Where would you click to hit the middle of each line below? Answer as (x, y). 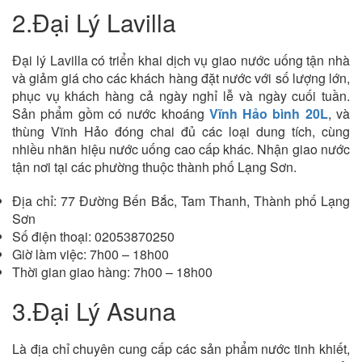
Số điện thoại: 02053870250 (93, 237)
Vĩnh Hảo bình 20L (268, 114)
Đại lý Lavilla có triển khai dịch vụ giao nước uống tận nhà (181, 61)
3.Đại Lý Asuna (94, 311)
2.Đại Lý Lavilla (94, 23)
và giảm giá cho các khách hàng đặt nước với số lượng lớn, (181, 78)
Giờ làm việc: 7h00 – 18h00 (90, 255)
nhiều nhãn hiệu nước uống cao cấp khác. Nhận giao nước (181, 149)
